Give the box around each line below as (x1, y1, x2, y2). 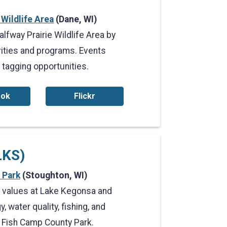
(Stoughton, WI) (20, 170, 87, 180)
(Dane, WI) (54, 14, 97, 24)
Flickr (73, 91, 95, 101)
